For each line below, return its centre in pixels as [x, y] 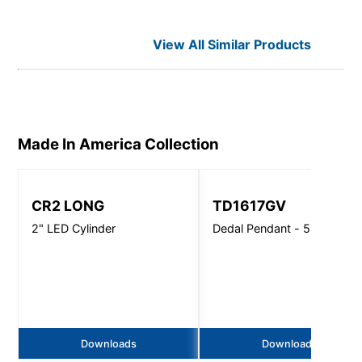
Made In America [80, 145]
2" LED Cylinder [74, 228]
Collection [181, 145]
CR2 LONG [68, 205]
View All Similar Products [232, 45]
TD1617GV [250, 205]
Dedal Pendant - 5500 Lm [283, 228]
